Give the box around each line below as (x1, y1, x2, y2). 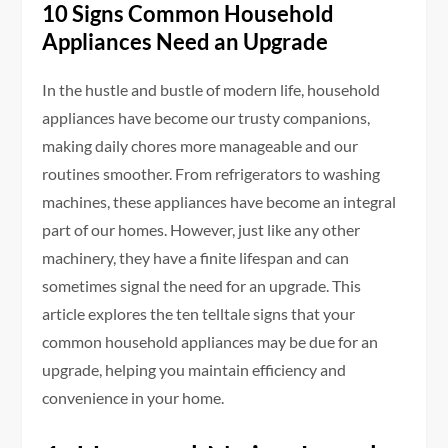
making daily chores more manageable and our (42, 136, 359, 156)
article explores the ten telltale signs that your (42, 304, 356, 324)
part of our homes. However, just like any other (42, 220, 361, 240)
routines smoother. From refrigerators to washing (42, 164, 381, 184)
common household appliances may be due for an (42, 332, 379, 352)
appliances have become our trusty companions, (42, 108, 371, 128)
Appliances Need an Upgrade (42, 28, 329, 56)
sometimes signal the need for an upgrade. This (42, 276, 362, 296)
